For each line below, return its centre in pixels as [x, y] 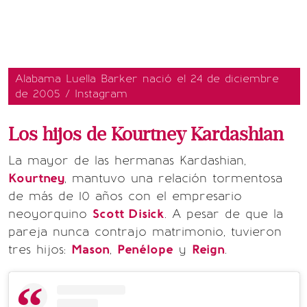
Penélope [145, 249]
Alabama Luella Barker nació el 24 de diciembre [147, 78]
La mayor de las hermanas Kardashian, [127, 160]
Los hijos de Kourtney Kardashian [146, 134]
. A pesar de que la [224, 213]
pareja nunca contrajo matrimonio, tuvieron [145, 231]
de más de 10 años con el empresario [125, 196]
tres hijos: [40, 249]
